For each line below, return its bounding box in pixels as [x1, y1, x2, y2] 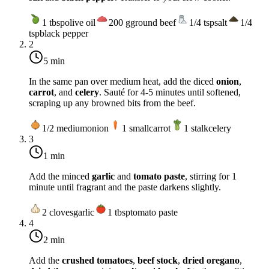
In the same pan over [29, 76, 110, 86]
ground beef [130, 17, 176, 28]
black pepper [40, 28, 88, 38]
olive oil [65, 17, 95, 28]
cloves [47, 207, 73, 217]
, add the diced [159, 76, 216, 86]
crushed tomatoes [62, 255, 133, 265]
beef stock [138, 255, 178, 265]
